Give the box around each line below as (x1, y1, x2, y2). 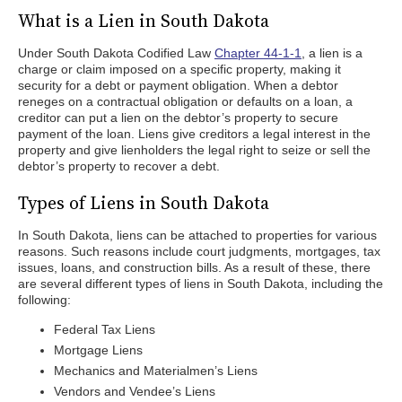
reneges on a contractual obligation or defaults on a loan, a (18, 94, 353, 109)
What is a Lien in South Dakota (18, 8, 269, 33)
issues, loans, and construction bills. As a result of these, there (18, 260, 371, 275)
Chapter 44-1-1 (214, 46, 301, 60)
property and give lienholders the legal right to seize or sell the (18, 143, 371, 157)
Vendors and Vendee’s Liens (54, 384, 215, 398)
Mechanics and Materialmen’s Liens (54, 363, 258, 378)
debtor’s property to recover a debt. (18, 159, 220, 173)
